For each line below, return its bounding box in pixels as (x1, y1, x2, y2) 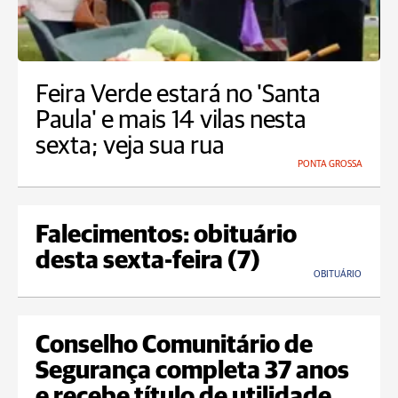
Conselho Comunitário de (36, 333, 313, 359)
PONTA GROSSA (298, 159, 362, 170)
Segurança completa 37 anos (36, 359, 349, 385)
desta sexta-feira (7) (36, 249, 260, 275)
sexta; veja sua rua (36, 133, 225, 160)
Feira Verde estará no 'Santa (36, 82, 321, 108)
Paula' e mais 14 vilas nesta (36, 107, 306, 134)
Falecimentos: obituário (36, 223, 297, 249)
